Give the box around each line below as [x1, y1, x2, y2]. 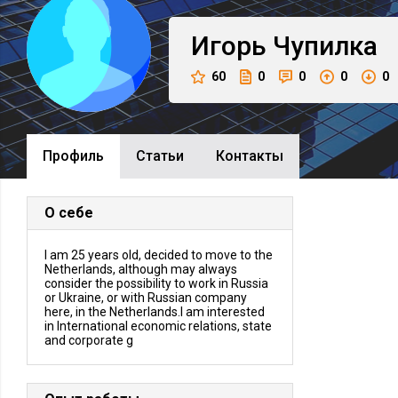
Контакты [216, 147, 283, 164]
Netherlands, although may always [44, 262, 237, 276]
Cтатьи [136, 147, 184, 164]
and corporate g [44, 333, 133, 347]
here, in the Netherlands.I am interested [44, 305, 265, 319]
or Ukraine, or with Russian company [44, 291, 247, 305]
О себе [44, 204, 93, 221]
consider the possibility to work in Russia [44, 276, 268, 291]
